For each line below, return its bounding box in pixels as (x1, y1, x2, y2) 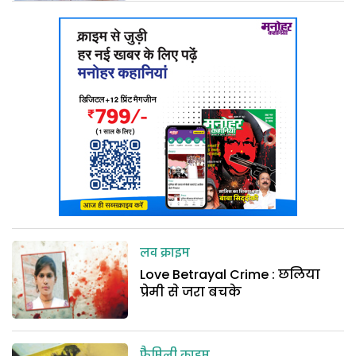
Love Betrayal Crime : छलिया (140, 265, 321, 284)
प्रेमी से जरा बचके (140, 283, 242, 302)
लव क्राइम (140, 242, 191, 265)
